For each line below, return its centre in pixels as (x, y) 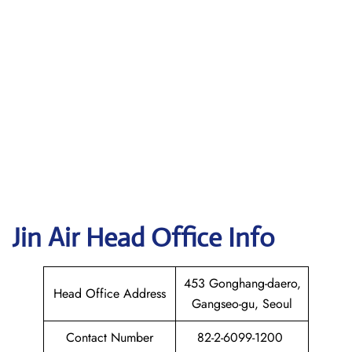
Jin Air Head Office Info (143, 238)
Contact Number (110, 337)
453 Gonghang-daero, (242, 283)
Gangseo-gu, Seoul (242, 304)
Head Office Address (110, 293)
